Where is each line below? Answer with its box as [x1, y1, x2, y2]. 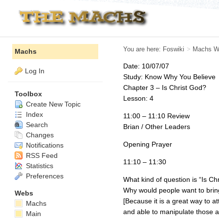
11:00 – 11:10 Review [123, 112, 190, 120]
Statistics [24, 161, 53, 170]
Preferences [24, 172, 64, 180]
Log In [25, 67, 44, 75]
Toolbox [15, 89, 42, 98]
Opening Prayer [123, 140, 172, 148]
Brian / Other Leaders [123, 123, 190, 131]
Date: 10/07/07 [123, 62, 169, 70]
